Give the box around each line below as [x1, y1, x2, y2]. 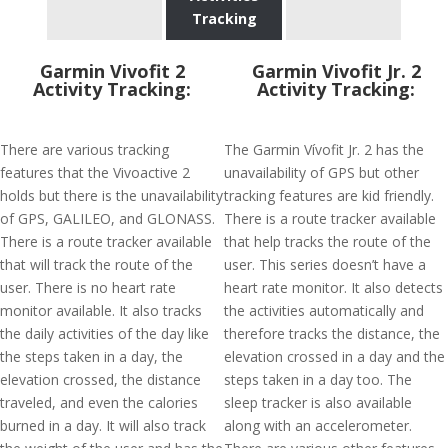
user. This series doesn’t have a [224, 255, 426, 274]
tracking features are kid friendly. [224, 186, 434, 205]
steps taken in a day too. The [224, 370, 412, 389]
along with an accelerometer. [224, 416, 412, 435]
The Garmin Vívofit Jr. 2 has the [224, 140, 424, 159]
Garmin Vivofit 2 [39, 59, 185, 83]
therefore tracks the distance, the [224, 324, 440, 343]
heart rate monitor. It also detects [224, 278, 443, 297]
